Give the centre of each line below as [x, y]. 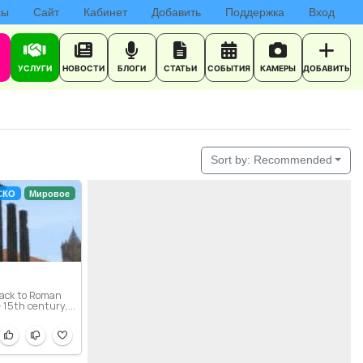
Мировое [50, 193]
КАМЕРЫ [278, 68]
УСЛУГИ [34, 68]
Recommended [293, 160]
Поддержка [254, 12]
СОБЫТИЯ [229, 68]
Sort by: [232, 160]
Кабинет [105, 12]
